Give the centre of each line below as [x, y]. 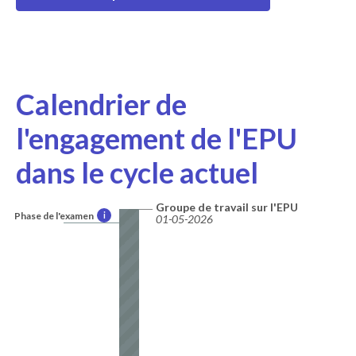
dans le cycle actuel [137, 172]
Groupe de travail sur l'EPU [227, 207]
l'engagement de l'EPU [157, 138]
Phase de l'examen [54, 215]
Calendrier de [101, 104]
